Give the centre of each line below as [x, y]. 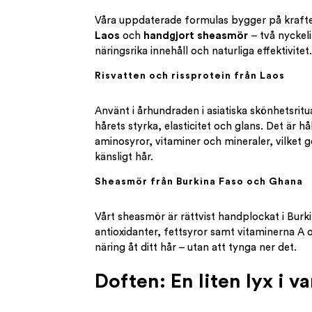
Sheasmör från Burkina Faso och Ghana [198, 181]
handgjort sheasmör [194, 36]
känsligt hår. [124, 157]
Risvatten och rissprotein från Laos [189, 76]
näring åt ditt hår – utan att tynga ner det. [195, 247]
